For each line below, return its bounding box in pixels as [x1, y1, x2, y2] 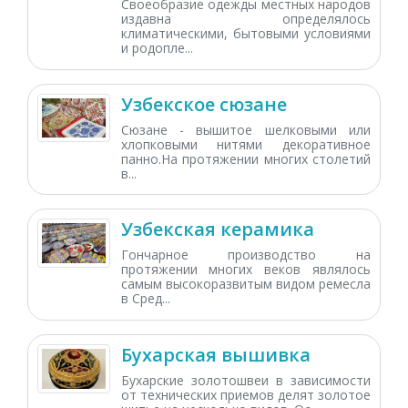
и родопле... [120, 38, 193, 56]
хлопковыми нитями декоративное [120, 135, 371, 153]
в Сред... [120, 290, 170, 308]
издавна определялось [120, 9, 371, 27]
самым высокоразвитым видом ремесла [120, 275, 371, 293]
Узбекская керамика [120, 217, 314, 242]
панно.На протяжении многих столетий [120, 149, 371, 168]
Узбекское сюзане [120, 91, 287, 117]
